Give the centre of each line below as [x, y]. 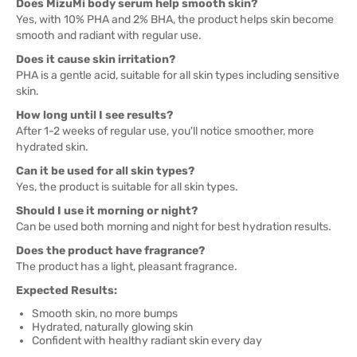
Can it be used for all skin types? [105, 171]
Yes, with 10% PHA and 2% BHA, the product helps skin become [175, 20]
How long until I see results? [94, 115]
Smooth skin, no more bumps [105, 314]
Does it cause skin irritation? [96, 59]
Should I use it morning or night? [107, 211]
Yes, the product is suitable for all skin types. [127, 187]
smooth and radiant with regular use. [109, 35]
